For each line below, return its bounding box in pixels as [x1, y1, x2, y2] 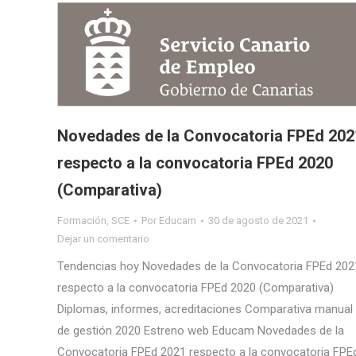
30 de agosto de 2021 [208, 215, 308, 227]
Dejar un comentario [57, 233, 149, 246]
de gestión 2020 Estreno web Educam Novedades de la [57, 323, 344, 339]
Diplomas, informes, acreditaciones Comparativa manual [57, 302, 353, 317]
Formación [57, 215, 106, 227]
